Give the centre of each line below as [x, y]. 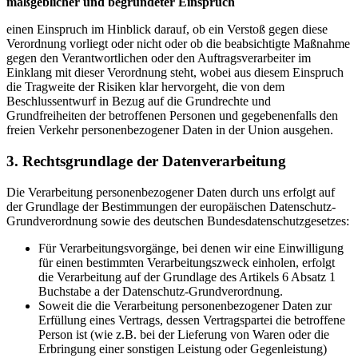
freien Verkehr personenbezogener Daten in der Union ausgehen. [170, 130]
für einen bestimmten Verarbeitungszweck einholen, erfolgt [187, 262]
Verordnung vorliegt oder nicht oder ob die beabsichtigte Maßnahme [178, 44]
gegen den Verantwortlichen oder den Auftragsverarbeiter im [159, 58]
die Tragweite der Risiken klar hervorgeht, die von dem [145, 87]
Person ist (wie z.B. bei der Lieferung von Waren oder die [184, 334]
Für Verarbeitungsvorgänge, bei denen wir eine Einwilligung [191, 248]
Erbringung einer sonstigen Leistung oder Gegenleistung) [183, 348]
